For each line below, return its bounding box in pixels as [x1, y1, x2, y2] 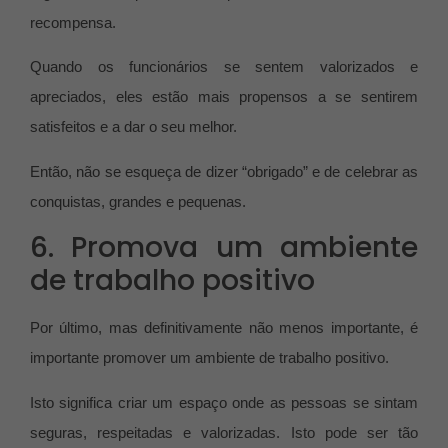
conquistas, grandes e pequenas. [30, 192, 246, 210]
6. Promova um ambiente [30, 228, 418, 268]
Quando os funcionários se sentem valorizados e [30, 58, 418, 76]
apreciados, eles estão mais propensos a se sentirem [30, 88, 418, 106]
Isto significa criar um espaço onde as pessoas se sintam [30, 393, 418, 411]
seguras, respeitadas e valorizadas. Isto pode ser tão [30, 423, 418, 441]
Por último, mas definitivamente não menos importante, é [30, 319, 418, 337]
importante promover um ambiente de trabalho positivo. [30, 349, 393, 367]
